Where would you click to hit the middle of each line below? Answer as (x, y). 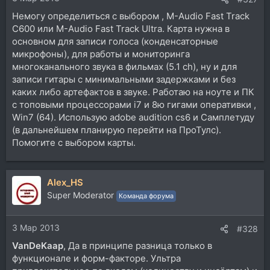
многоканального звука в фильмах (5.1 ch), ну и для (124, 66)
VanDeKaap (38, 246)
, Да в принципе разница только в (138, 246)
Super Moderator (80, 195)
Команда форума (146, 196)
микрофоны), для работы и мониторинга (101, 54)
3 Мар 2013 (36, 228)
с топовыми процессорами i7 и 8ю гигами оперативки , (134, 104)
